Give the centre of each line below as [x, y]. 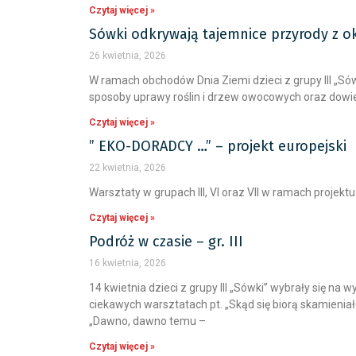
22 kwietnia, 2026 [128, 168]
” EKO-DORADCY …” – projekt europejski [218, 146]
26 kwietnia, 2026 [128, 56]
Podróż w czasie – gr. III [166, 242]
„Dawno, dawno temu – [147, 321]
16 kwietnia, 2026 [128, 263]
